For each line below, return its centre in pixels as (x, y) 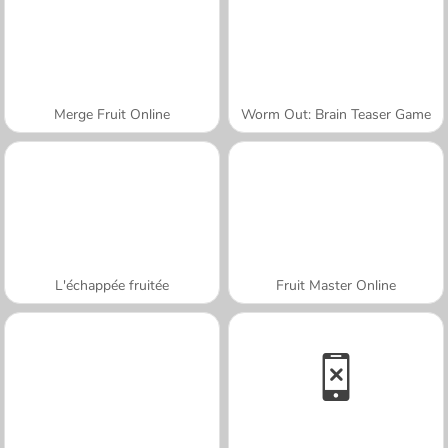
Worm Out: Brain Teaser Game (336, 114)
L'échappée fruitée (112, 285)
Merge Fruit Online (112, 114)
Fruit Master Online (336, 285)
